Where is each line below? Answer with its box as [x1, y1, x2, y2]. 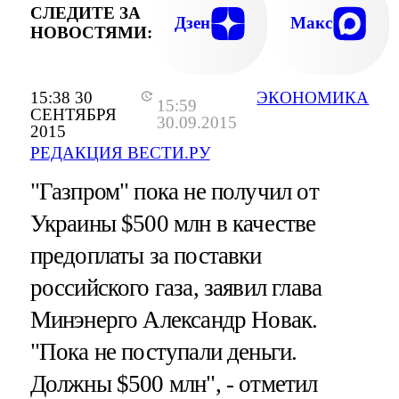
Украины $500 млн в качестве [29, 209, 316, 237]
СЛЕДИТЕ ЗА [29, 4, 141, 23]
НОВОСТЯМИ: [29, 23, 152, 43]
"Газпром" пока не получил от [29, 177, 319, 205]
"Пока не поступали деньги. [29, 338, 297, 365]
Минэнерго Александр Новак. [29, 305, 318, 333]
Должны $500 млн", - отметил [29, 370, 318, 397]
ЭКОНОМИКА [256, 87, 370, 107]
